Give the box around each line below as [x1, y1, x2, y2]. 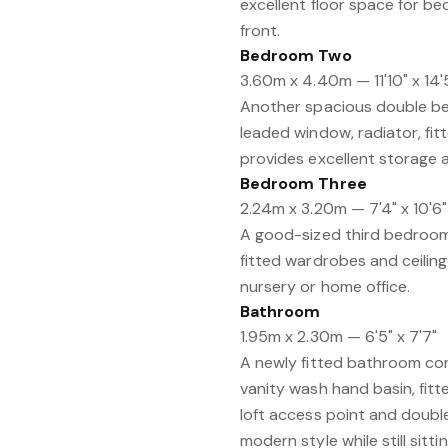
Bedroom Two [240, 45, 352, 66]
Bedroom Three [240, 173, 367, 194]
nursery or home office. [240, 276, 411, 297]
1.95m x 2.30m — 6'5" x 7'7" [240, 326, 438, 347]
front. [240, 20, 281, 41]
